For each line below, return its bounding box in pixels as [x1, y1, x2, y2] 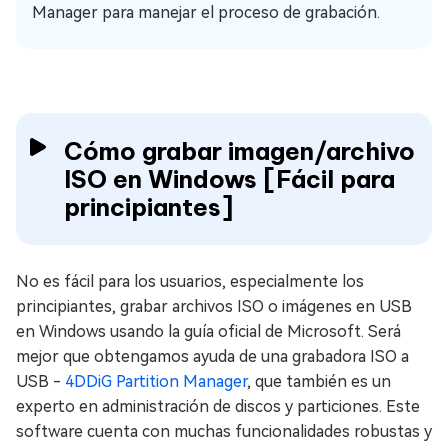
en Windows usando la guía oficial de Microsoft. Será [16, 322, 401, 342]
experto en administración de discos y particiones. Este [16, 397, 420, 417]
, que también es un [247, 372, 391, 392]
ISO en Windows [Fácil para [64, 164, 395, 195]
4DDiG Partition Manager [65, 372, 247, 392]
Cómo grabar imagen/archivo [64, 136, 415, 167]
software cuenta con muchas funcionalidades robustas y [16, 422, 432, 442]
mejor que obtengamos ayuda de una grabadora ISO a [16, 347, 409, 367]
